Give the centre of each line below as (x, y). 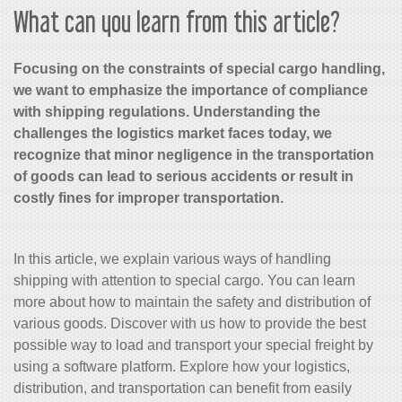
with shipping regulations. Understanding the (167, 111)
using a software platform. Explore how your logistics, (182, 366)
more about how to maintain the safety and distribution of (192, 301)
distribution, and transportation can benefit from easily (183, 388)
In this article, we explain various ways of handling (172, 258)
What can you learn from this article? (177, 21)
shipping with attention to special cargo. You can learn (184, 280)
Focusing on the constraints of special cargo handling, (199, 68)
